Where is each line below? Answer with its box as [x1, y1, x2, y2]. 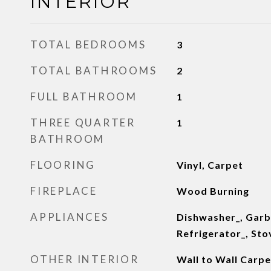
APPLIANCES [30, 211, 109, 223]
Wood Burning [176, 185, 249, 197]
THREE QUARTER [30, 116, 135, 129]
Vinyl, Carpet [176, 159, 243, 171]
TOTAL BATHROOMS [30, 64, 157, 77]
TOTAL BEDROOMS [30, 38, 146, 51]
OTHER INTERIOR [30, 253, 139, 266]
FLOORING [30, 158, 96, 171]
